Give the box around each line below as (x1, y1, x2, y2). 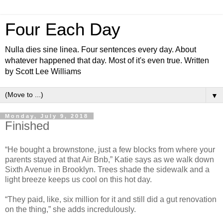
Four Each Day (5, 20, 120, 39)
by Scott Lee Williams (5, 67, 81, 76)
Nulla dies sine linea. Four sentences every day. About (5, 45, 196, 54)
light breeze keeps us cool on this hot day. (5, 175, 152, 184)
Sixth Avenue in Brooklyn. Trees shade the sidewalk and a (5, 165, 210, 174)
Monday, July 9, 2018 (5, 113, 89, 119)
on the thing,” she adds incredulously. (5, 205, 136, 214)
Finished (5, 119, 49, 132)
